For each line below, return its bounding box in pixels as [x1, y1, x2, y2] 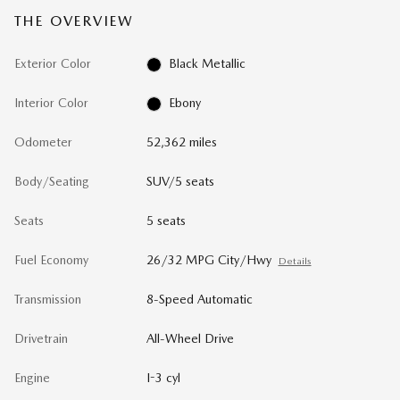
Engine [14, 370, 50, 385]
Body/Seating [14, 173, 89, 188]
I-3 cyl [146, 370, 180, 385]
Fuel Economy [14, 252, 88, 267]
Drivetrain [14, 330, 68, 346]
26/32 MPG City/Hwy [146, 252, 271, 267]
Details [278, 254, 312, 267]
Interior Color [14, 95, 88, 110]
